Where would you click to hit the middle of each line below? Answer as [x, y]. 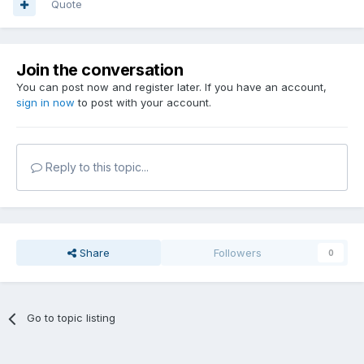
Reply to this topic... [95, 167]
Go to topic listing [71, 318]
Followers [238, 253]
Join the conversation [100, 70]
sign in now [45, 103]
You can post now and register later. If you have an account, [171, 87]
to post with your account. [143, 103]
